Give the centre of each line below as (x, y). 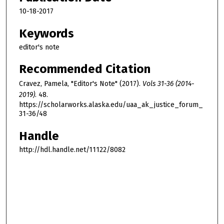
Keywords (46, 33)
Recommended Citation (85, 69)
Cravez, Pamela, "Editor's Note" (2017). (81, 84)
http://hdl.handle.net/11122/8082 (72, 150)
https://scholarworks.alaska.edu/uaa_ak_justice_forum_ (111, 105)
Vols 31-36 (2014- (168, 84)
